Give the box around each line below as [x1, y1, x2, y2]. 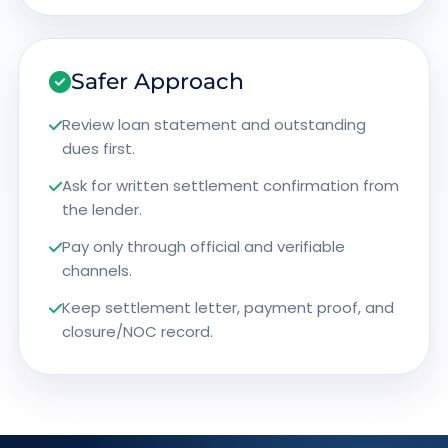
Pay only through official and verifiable [61, 236, 345, 257]
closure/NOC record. [61, 321, 213, 342]
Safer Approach [70, 68, 244, 95]
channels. [61, 260, 132, 281]
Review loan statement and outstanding [61, 114, 366, 135]
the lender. [61, 199, 142, 220]
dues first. [61, 138, 135, 159]
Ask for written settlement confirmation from [61, 175, 399, 196]
